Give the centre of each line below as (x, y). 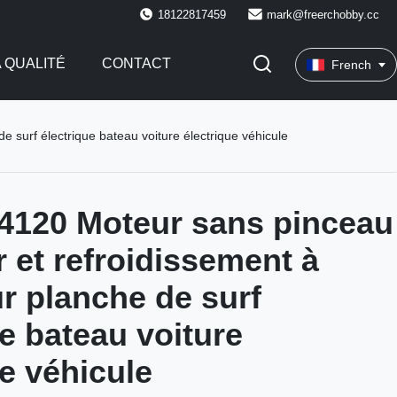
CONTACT (136, 63)
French (351, 65)
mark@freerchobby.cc (323, 14)
